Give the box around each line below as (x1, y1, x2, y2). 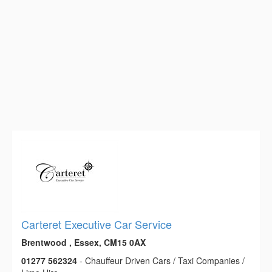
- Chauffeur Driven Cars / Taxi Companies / (77, 254, 245, 267)
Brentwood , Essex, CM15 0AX (21, 236, 146, 249)
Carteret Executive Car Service (21, 216, 172, 233)
